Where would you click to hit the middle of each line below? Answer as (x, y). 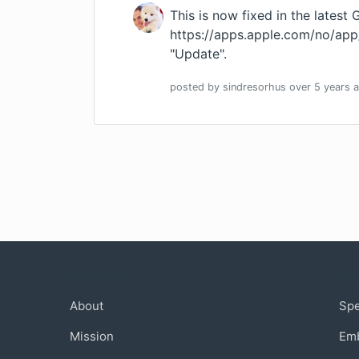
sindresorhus (254, 87)
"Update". (198, 54)
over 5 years (320, 87)
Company (93, 275)
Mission (92, 336)
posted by (196, 87)
